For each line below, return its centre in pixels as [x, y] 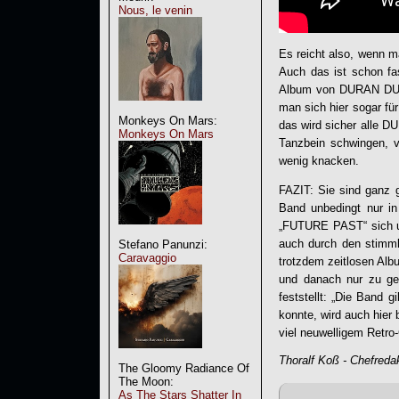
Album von [309, 89]
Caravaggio [147, 258]
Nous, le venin [155, 10]
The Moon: [146, 382]
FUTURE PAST [323, 225]
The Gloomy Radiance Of [184, 368]
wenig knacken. [319, 160]
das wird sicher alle [330, 125]
